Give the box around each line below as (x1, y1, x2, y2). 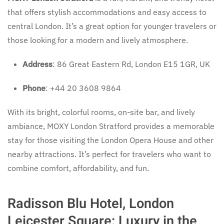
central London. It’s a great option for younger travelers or (7, 20, 216, 31)
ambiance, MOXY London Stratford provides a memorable (7, 120, 214, 131)
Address (22, 58, 52, 69)
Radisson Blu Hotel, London (7, 193, 174, 213)
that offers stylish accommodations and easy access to (7, 6, 206, 17)
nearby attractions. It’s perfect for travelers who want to (7, 148, 211, 159)
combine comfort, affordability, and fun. (7, 162, 149, 173)
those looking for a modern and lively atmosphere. (7, 34, 188, 45)
